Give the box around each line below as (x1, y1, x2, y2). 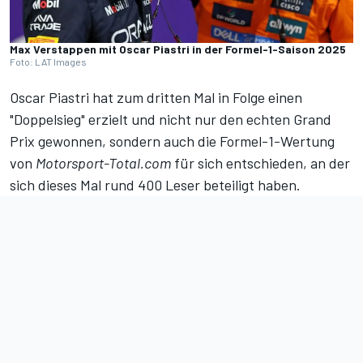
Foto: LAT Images (10, 56, 87, 68)
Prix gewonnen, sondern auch (10, 132, 198, 151)
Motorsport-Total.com (36, 154, 171, 173)
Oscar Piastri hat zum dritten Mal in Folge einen (10, 88, 302, 107)
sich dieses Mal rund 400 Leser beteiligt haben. (10, 176, 301, 194)
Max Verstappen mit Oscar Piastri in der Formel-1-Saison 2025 (10, 42, 346, 57)
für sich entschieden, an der (171, 154, 350, 173)
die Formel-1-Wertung (198, 132, 335, 151)
